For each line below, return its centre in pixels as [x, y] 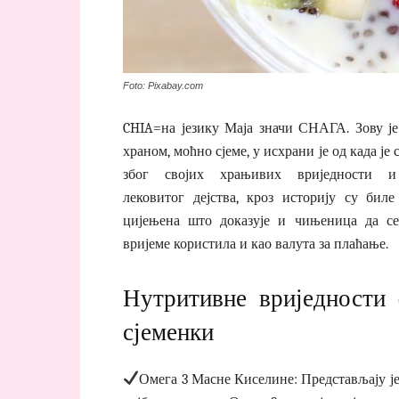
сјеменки [168, 332]
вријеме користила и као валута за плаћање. [256, 244]
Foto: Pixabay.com [163, 85]
